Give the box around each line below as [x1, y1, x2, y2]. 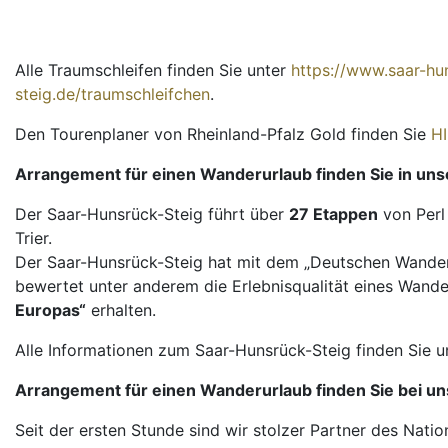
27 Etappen [289, 203, 378, 224]
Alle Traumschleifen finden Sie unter [15, 59, 291, 80]
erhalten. [86, 299, 156, 320]
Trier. [15, 227, 52, 248]
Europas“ [15, 299, 86, 320]
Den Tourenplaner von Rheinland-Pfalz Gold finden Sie [15, 123, 431, 144]
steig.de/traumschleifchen [15, 83, 210, 104]
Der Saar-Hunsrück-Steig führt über [15, 203, 289, 224]
